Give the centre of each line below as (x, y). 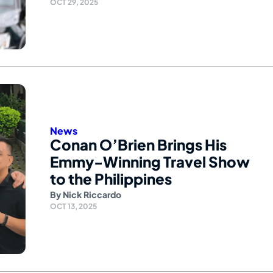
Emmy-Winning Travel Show (150, 162)
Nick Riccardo (92, 195)
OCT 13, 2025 (73, 207)
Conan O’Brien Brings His (138, 145)
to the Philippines (111, 179)
